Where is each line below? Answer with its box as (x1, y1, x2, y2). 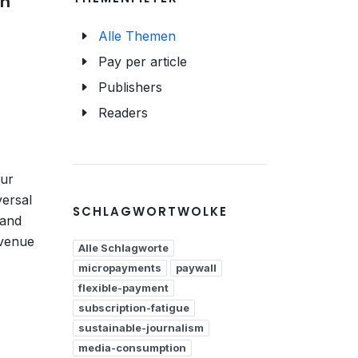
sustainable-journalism (78, 321, 204, 334)
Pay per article (98, 54, 187, 70)
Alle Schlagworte (78, 241, 169, 254)
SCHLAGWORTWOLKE (73, 203, 228, 220)
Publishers (98, 79, 162, 95)
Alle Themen (98, 28, 176, 44)
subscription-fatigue (78, 301, 189, 314)
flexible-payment (78, 281, 169, 294)
